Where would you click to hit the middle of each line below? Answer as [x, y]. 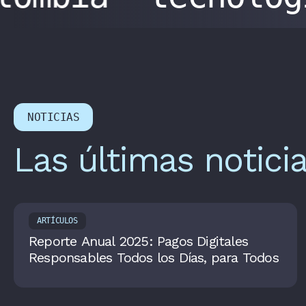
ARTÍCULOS [57, 221]
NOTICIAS [54, 117]
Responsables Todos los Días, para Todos [154, 258]
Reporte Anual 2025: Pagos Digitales [138, 241]
